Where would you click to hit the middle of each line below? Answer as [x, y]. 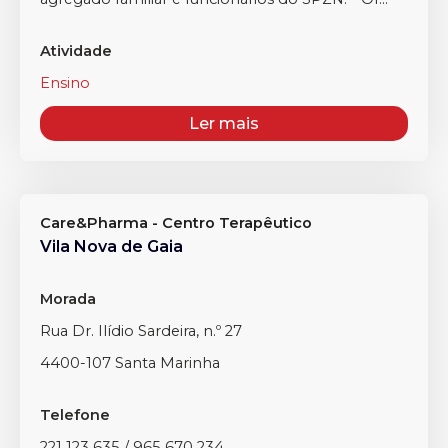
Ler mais [224, 123]
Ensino [65, 83]
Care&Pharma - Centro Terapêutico [176, 223]
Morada [68, 299]
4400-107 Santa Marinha [130, 363]
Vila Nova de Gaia [111, 246]
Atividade [76, 51]
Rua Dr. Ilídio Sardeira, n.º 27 [141, 331]
